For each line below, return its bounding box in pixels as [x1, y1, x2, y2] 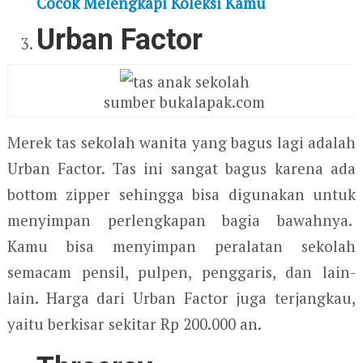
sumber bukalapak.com [104, 91, 266, 112]
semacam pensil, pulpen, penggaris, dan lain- [6, 261, 357, 282]
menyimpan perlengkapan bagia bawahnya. [6, 209, 357, 230]
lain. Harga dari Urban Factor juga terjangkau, [6, 287, 357, 308]
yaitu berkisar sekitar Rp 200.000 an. [6, 313, 262, 334]
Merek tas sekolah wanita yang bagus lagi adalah [6, 131, 357, 152]
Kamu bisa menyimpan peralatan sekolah [6, 235, 357, 256]
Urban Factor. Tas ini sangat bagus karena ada [6, 157, 357, 178]
